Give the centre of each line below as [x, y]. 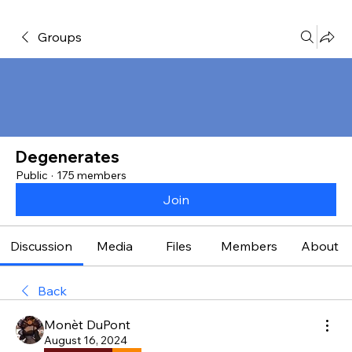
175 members [92, 175]
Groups [60, 37]
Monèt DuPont [87, 324]
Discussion [42, 246]
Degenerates [68, 157]
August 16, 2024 [86, 340]
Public [32, 175]
